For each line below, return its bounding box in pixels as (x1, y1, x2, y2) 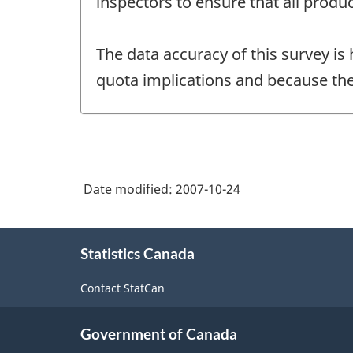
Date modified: (84, 180, 176, 199)
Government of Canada (80, 324, 237, 343)
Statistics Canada (80, 244, 195, 263)
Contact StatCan (80, 280, 165, 295)
